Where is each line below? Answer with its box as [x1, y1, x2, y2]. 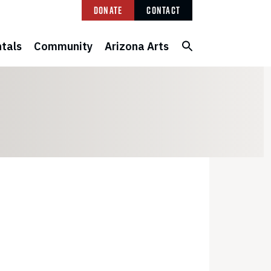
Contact [146, 4, 180, 17]
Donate [93, 4, 123, 17]
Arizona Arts [105, 39, 169, 53]
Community [34, 39, 93, 53]
